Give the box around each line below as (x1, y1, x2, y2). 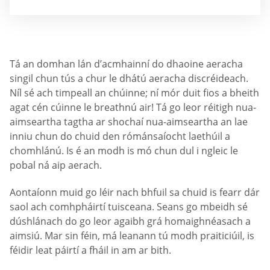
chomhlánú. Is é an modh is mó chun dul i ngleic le (10, 144, 238, 157)
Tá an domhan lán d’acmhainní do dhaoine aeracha (10, 57, 243, 71)
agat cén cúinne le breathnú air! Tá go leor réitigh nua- (10, 101, 256, 114)
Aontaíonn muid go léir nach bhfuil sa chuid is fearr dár (10, 186, 260, 199)
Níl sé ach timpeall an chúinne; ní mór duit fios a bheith (10, 86, 259, 99)
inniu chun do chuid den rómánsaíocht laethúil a (10, 130, 230, 143)
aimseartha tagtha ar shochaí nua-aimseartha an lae (10, 115, 248, 128)
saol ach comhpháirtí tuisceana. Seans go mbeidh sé (10, 200, 248, 214)
